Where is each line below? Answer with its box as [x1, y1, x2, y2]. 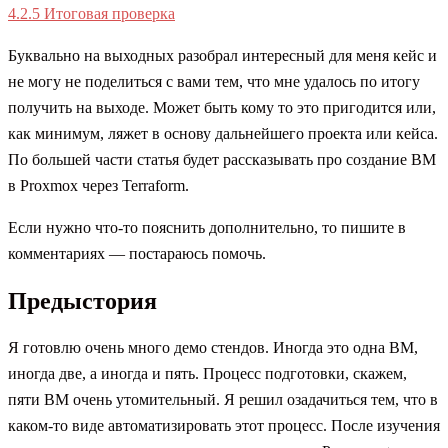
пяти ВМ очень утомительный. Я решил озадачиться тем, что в [8, 390, 438, 408]
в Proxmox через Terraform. [8, 177, 189, 195]
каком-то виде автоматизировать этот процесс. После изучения [8, 416, 440, 434]
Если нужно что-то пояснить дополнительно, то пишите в [8, 219, 406, 237]
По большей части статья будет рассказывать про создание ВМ [8, 151, 436, 169]
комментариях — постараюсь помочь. [8, 245, 266, 263]
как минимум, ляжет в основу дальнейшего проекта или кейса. [8, 125, 438, 143]
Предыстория [8, 288, 157, 314]
